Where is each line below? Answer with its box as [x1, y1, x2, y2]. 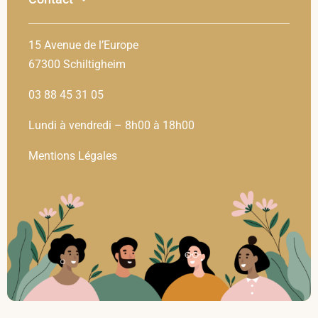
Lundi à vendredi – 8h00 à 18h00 [28, 118, 194, 132]
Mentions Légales [28, 148, 117, 163]
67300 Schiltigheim [28, 57, 126, 71]
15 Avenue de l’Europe [28, 38, 138, 52]
